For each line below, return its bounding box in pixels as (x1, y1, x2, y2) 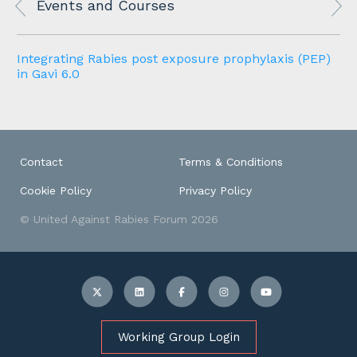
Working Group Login (117, 330, 240, 345)
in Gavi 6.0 (17, 66, 80, 82)
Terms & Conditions (178, 155, 283, 169)
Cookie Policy (20, 184, 92, 198)
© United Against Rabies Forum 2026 (20, 213, 218, 226)
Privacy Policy (178, 184, 252, 198)
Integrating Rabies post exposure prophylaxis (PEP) (17, 51, 331, 67)
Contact (20, 155, 63, 169)
